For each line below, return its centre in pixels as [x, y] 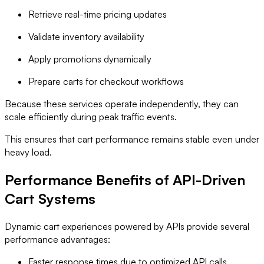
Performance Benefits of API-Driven [125, 180]
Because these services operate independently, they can [122, 104]
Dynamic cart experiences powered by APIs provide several [127, 226]
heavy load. [28, 152]
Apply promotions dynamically [90, 59]
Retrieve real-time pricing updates [98, 14]
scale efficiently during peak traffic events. [91, 117]
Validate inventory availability [86, 37]
